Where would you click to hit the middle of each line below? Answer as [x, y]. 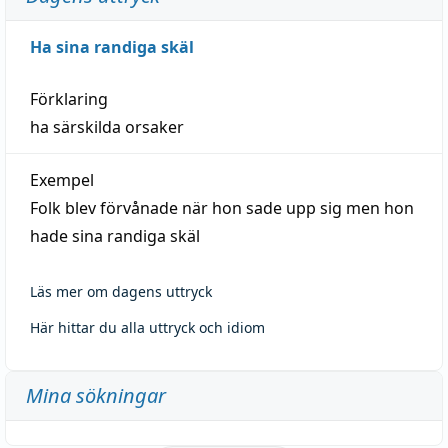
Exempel [62, 179]
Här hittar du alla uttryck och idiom [147, 327]
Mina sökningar [96, 395]
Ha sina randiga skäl [112, 46]
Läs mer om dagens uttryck [121, 291]
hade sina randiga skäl [115, 235]
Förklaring [69, 98]
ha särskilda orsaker [107, 126]
